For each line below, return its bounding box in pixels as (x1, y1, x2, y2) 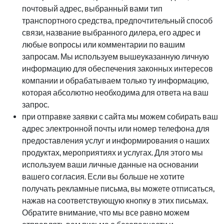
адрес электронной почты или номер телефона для (22, 124, 209, 133)
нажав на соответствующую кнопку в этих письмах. (22, 196, 208, 205)
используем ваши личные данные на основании (22, 160, 198, 169)
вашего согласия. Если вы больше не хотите (22, 172, 184, 181)
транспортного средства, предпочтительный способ (22, 16, 212, 25)
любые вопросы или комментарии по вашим (22, 40, 185, 49)
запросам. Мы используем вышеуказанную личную (22, 52, 209, 61)
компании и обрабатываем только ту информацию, (22, 76, 208, 85)
